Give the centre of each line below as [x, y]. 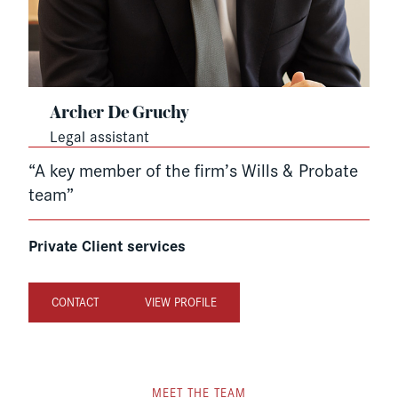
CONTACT [75, 302]
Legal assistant [99, 135]
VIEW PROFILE [181, 302]
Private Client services [107, 244]
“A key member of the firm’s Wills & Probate [193, 169]
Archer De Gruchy [119, 113]
